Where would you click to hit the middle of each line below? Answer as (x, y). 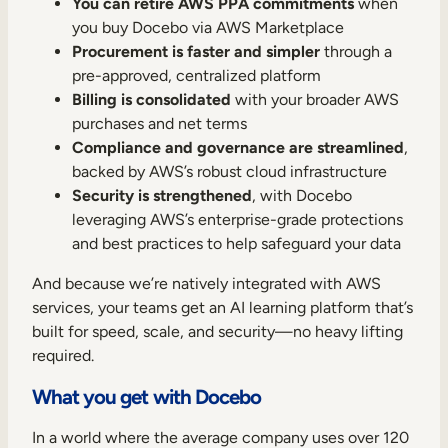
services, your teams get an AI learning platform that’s (222, 307)
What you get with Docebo (146, 396)
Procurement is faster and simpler (196, 51)
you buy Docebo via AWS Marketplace (208, 27)
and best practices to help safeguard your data (236, 243)
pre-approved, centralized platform (196, 75)
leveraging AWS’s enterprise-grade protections (237, 219)
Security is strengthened (162, 195)
